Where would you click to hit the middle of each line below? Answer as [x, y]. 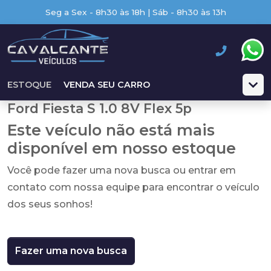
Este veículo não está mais [111, 130]
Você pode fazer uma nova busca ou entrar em [122, 170]
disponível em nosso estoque [122, 148]
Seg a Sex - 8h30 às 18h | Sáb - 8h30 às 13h [135, 12]
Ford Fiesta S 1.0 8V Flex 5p [100, 108]
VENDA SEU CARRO [107, 85]
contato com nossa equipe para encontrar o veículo [133, 187]
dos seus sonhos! [50, 204]
